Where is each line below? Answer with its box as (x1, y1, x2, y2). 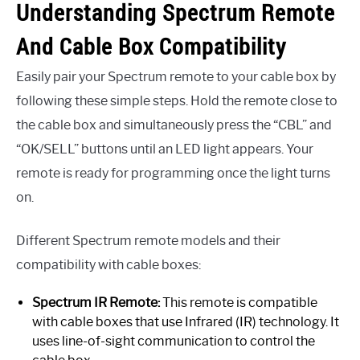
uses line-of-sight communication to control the (32, 333, 315, 350)
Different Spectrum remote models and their (16, 233, 280, 249)
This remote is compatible (160, 295, 317, 311)
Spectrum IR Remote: (32, 295, 160, 311)
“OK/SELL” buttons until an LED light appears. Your (16, 141, 313, 157)
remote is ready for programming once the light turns (16, 166, 330, 182)
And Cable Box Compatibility (16, 31, 286, 62)
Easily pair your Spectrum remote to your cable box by (16, 69, 336, 85)
